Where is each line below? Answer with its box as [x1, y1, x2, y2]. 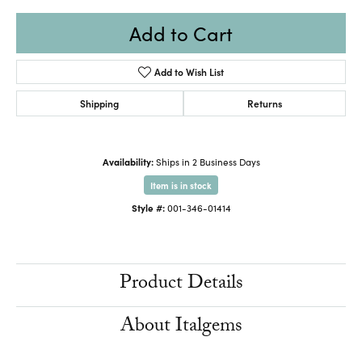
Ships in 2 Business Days [155, 154, 260, 168]
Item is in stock [150, 178, 212, 192]
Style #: [131, 200, 165, 214]
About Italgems [120, 310, 242, 344]
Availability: [102, 154, 154, 168]
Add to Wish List [154, 64, 225, 78]
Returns [246, 95, 282, 110]
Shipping [80, 95, 120, 110]
